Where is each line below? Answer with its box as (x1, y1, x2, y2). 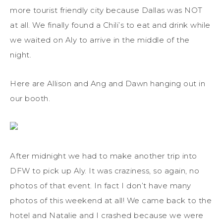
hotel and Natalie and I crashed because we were (10, 210, 204, 220)
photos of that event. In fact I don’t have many (10, 180, 191, 190)
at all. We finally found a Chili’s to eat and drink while (10, 20, 211, 30)
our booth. (10, 93, 50, 103)
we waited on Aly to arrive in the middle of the (10, 35, 190, 45)
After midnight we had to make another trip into (10, 151, 197, 161)
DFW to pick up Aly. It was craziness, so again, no (10, 166, 199, 175)
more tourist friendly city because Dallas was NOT (10, 5, 203, 15)
